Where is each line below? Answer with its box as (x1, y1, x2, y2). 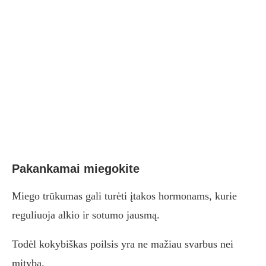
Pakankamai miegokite (12, 162, 140, 176)
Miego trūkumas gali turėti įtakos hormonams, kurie (12, 190, 237, 202)
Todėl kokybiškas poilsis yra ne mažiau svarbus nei (12, 238, 233, 251)
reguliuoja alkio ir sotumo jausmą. (12, 209, 160, 221)
